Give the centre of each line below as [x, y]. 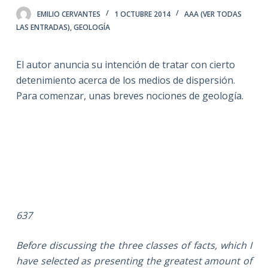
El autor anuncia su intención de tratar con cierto [125, 64]
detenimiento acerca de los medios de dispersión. [125, 80]
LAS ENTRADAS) [43, 27]
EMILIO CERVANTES [68, 14]
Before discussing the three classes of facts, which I [134, 245]
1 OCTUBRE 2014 [142, 14]
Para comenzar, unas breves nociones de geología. [130, 95]
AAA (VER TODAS [213, 14]
